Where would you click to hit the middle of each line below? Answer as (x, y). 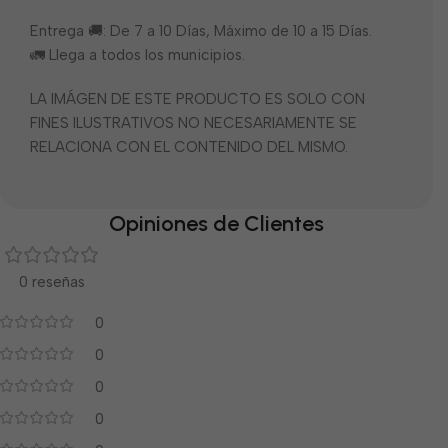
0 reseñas (52, 282)
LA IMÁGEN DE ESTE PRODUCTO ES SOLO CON (197, 99)
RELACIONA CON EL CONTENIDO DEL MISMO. (189, 147)
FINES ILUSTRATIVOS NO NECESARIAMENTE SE (193, 123)
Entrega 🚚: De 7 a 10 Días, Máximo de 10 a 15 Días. (201, 31)
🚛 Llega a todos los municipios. (137, 55)
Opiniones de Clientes (216, 224)
